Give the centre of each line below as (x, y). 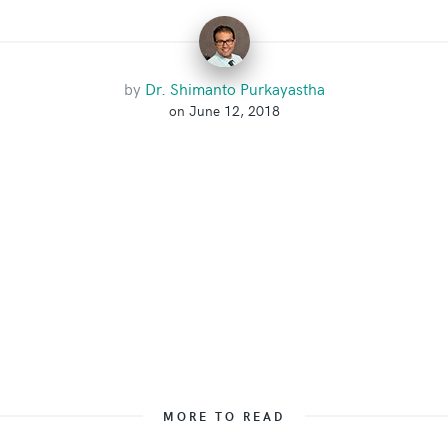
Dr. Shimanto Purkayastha (234, 88)
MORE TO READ (224, 416)
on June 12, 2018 (224, 110)
